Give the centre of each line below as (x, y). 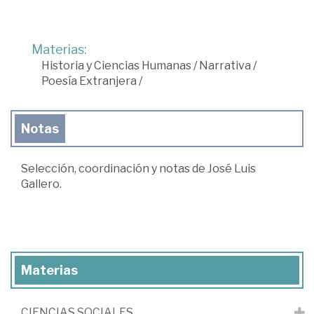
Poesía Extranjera (89, 81)
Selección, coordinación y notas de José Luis (138, 169)
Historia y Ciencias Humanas (116, 66)
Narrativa (225, 66)
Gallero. (41, 184)
